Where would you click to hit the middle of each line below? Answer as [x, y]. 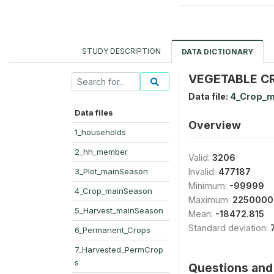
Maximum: [210, 200]
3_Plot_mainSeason [111, 171]
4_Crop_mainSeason [113, 191]
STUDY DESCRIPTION [121, 51]
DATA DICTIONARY [217, 52]
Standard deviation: [229, 228]
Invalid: [203, 172]
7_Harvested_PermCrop [119, 250]
